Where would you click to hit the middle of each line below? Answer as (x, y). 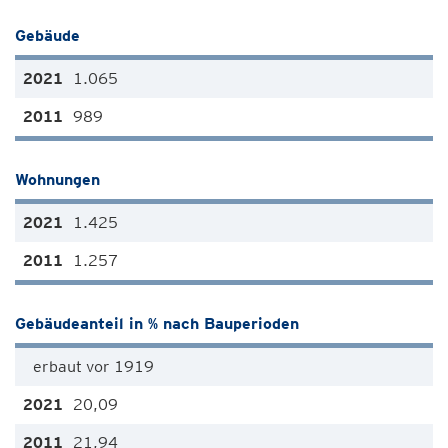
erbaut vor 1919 (93, 366)
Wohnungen (57, 179)
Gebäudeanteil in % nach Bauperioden (157, 323)
